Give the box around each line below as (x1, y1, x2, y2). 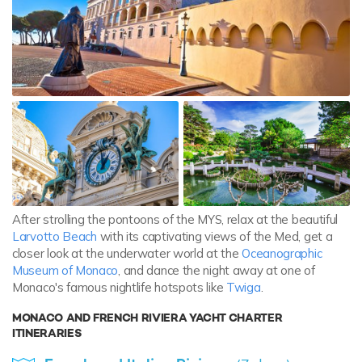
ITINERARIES (12, 326, 82, 341)
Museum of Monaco (12, 262, 119, 278)
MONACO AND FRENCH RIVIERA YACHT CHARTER (12, 310, 283, 326)
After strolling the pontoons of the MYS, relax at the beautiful (12, 211, 339, 227)
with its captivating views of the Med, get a (96, 228, 333, 244)
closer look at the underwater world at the (12, 245, 242, 261)
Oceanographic (242, 245, 322, 261)
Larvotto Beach (12, 228, 97, 244)
